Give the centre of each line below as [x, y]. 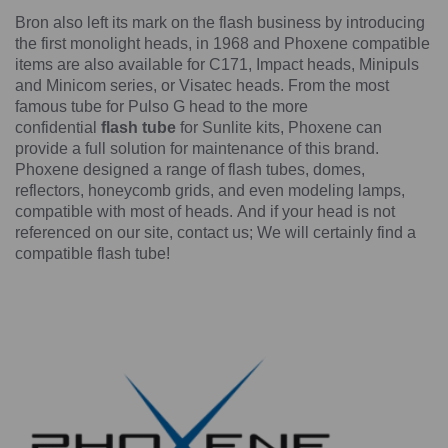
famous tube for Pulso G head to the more [161, 107]
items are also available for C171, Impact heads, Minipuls [217, 65]
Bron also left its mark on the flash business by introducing [220, 23]
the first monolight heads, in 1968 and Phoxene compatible [222, 44]
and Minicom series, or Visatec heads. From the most [202, 86]
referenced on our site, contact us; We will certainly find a [215, 233]
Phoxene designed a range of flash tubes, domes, [190, 170]
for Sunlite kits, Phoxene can [279, 128]
